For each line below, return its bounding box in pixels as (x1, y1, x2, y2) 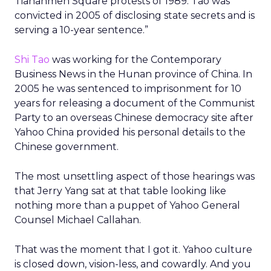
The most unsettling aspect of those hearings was (15, 171, 255, 182)
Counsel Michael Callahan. (15, 214, 141, 226)
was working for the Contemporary (50, 54, 221, 65)
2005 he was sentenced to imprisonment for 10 (15, 83, 241, 94)
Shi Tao (15, 54, 50, 65)
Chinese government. (15, 141, 119, 152)
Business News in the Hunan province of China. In (15, 68, 252, 80)
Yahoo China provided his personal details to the (15, 126, 246, 138)
